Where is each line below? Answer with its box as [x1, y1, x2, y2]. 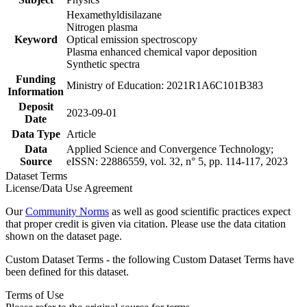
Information [8, 85, 64, 97]
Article [66, 127, 96, 140]
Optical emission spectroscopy [66, 33, 197, 45]
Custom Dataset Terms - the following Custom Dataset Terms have [5, 253, 294, 265]
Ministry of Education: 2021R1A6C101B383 [66, 79, 263, 91]
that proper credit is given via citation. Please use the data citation [5, 217, 286, 230]
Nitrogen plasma [66, 21, 138, 33]
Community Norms [25, 205, 109, 217]
